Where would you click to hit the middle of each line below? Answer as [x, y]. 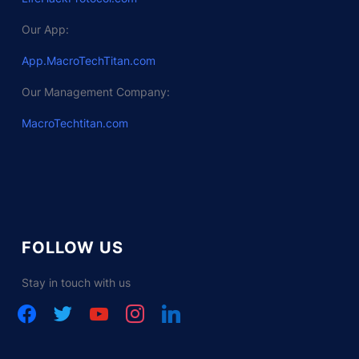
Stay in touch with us [76, 282]
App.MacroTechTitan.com [88, 60]
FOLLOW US [72, 247]
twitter [65, 309]
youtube [106, 309]
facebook [37, 309]
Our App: [45, 29]
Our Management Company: [95, 91]
